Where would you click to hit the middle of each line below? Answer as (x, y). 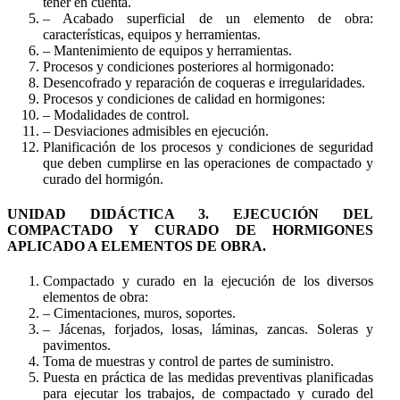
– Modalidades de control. (116, 114)
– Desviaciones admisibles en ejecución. (156, 130)
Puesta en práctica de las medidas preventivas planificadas (208, 378)
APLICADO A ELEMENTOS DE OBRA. (137, 246)
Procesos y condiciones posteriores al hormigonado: (188, 66)
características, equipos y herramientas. (152, 34)
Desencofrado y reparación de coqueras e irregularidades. (204, 82)
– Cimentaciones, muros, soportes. (139, 313)
